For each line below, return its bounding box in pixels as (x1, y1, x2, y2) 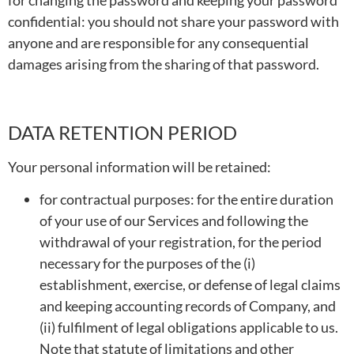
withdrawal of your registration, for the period (40, 233, 322, 251)
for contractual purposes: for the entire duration (40, 190, 333, 209)
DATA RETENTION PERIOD (8, 120, 237, 144)
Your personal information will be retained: (8, 157, 271, 175)
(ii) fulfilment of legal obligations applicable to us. (40, 318, 338, 337)
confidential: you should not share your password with (8, 13, 339, 31)
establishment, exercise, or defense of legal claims (40, 276, 341, 294)
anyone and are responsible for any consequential (8, 34, 309, 52)
